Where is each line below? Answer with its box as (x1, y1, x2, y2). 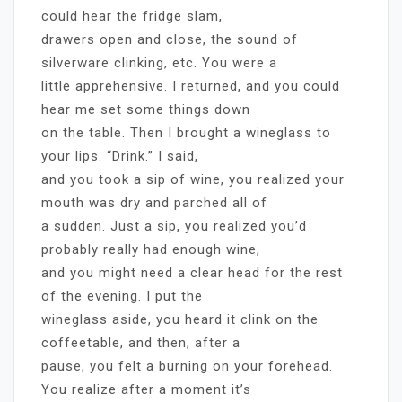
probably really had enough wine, (41, 240, 260, 258)
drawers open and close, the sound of (41, 31, 298, 48)
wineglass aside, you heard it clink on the (41, 310, 319, 328)
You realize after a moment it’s (41, 380, 251, 398)
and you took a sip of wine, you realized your (41, 170, 345, 188)
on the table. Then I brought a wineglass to (41, 124, 331, 141)
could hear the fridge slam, (41, 7, 223, 24)
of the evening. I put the (41, 287, 203, 304)
